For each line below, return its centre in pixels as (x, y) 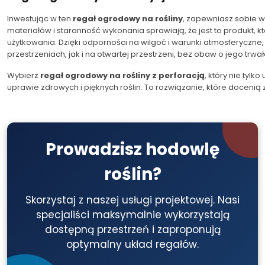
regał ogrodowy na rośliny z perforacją (122, 75)
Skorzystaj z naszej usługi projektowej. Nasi (132, 200)
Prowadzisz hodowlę (132, 149)
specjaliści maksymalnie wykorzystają (132, 214)
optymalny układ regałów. (132, 244)
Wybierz (24, 75)
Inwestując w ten (40, 18)
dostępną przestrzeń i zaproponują (132, 229)
